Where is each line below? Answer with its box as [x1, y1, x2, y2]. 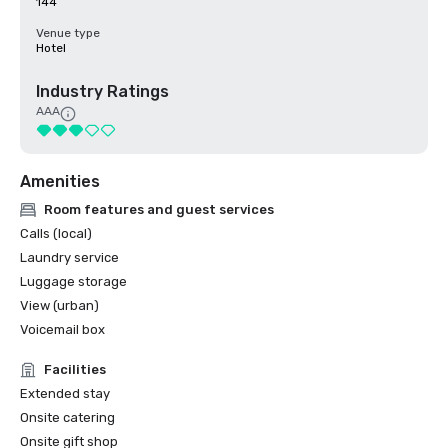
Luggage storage [20, 274, 127, 289]
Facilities [44, 362, 106, 377]
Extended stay [20, 386, 110, 401]
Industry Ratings [36, 82, 169, 101]
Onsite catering [20, 410, 115, 425]
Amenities [20, 172, 100, 191]
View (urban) [20, 298, 99, 313]
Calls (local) [20, 226, 92, 241]
